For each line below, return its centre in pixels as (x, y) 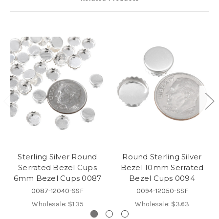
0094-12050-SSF (162, 191)
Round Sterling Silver (162, 156)
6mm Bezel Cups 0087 (57, 178)
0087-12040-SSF (57, 191)
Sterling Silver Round (57, 156)
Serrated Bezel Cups (57, 167)
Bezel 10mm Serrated (162, 167)
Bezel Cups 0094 (162, 178)
